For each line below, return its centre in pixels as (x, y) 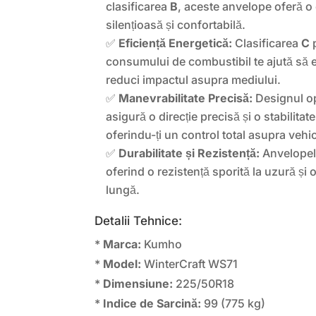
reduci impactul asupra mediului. (194, 80)
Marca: (122, 244)
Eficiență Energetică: (176, 43)
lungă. (123, 190)
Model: (122, 264)
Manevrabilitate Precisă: (186, 98)
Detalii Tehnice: (139, 221)
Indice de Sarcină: (152, 304)
